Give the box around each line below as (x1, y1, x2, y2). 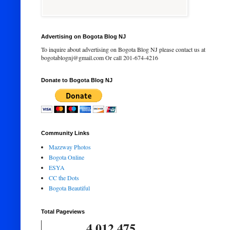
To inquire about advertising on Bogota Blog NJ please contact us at (41, 45, 205, 53)
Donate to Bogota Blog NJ (41, 77, 112, 83)
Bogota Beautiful (49, 184, 90, 192)
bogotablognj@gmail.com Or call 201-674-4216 (41, 53, 158, 62)
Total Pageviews (41, 208, 85, 215)
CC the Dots (49, 174, 79, 182)
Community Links (41, 130, 89, 136)
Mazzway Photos (49, 143, 91, 151)
